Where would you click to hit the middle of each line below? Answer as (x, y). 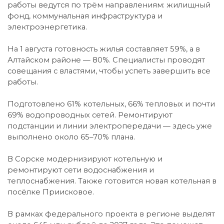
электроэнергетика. (47, 27)
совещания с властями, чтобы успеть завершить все (109, 71)
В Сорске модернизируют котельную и (85, 159)
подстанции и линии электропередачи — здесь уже (110, 126)
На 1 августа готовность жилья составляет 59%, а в (104, 49)
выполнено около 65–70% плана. (71, 137)
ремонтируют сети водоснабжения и (81, 170)
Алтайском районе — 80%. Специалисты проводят (106, 60)
